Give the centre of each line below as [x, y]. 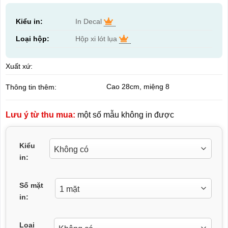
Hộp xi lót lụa [97, 38]
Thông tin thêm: [31, 87]
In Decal [89, 21]
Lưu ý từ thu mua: [40, 115]
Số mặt [31, 185]
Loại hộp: [32, 38]
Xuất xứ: [19, 66]
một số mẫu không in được [124, 115]
